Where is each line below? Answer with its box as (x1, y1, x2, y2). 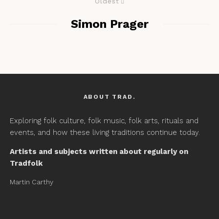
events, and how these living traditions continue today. (10, 128, 200, 137)
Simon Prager (70, 17, 149, 31)
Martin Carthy (10, 178, 53, 186)
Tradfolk (10, 159, 43, 168)
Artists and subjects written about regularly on (10, 147, 188, 156)
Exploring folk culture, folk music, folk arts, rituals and (10, 116, 198, 125)
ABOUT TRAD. (83, 93, 136, 100)
